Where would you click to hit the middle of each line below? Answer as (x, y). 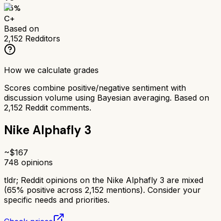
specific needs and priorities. (57, 200)
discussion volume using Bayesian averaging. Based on (107, 97)
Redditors (41, 38)
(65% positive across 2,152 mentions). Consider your (102, 190)
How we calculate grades (51, 70)
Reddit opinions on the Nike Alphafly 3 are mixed (112, 180)
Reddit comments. (57, 107)
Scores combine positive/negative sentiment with (95, 88)
